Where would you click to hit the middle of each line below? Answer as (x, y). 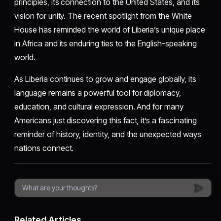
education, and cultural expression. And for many (99, 107)
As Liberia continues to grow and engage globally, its (105, 79)
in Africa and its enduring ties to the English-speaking (106, 44)
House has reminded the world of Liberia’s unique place (110, 30)
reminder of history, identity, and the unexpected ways (108, 134)
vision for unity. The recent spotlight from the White (103, 16)
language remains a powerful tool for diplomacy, (98, 93)
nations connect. (44, 148)
